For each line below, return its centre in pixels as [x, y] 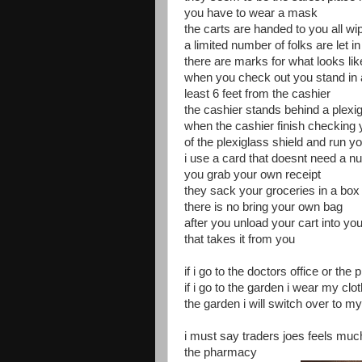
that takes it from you [240, 239]
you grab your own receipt [253, 174]
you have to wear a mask [251, 13]
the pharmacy [221, 352]
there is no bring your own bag [263, 206]
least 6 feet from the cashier [257, 93]
